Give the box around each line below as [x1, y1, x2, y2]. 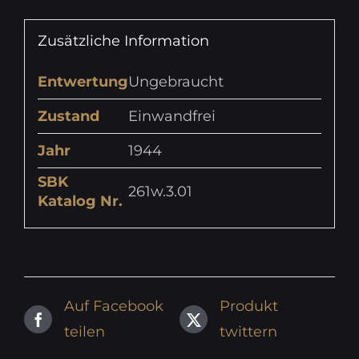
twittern [220, 323, 277, 341]
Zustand [37, 107, 99, 126]
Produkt [220, 297, 278, 315]
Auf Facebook [64, 297, 163, 315]
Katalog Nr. [37, 192, 123, 211]
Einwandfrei [127, 107, 216, 126]
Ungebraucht [127, 73, 224, 91]
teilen [64, 323, 105, 341]
